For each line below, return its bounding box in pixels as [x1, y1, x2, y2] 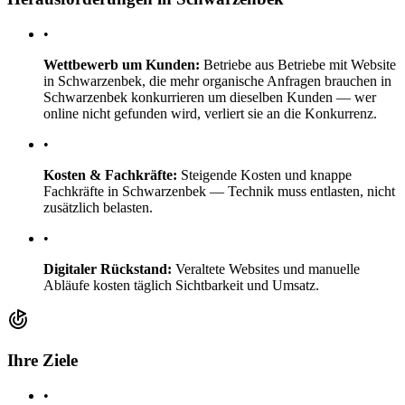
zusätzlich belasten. [43, 200, 153, 216]
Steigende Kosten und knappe [177, 167, 352, 184]
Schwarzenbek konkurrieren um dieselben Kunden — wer [43, 89, 376, 106]
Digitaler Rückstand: [43, 261, 172, 278]
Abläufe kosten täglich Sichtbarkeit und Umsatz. [43, 278, 319, 294]
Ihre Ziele [7, 350, 78, 370]
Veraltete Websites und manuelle [172, 261, 360, 278]
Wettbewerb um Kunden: [43, 57, 200, 73]
